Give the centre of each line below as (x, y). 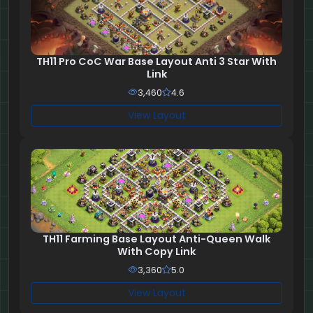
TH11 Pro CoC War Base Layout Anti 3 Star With (156, 62)
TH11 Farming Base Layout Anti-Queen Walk (156, 239)
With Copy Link (156, 252)
